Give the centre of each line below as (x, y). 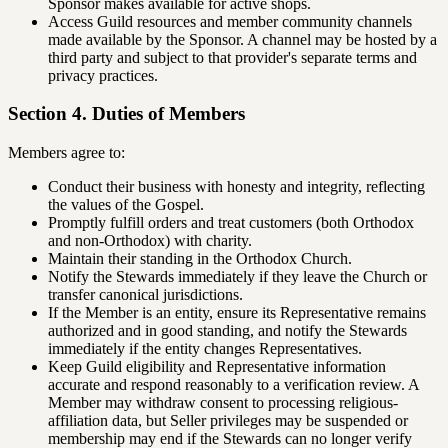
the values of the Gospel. (126, 205)
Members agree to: (66, 153)
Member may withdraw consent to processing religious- (223, 403)
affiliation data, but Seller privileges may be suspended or (228, 421)
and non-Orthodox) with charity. (150, 241)
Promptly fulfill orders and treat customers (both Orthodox (231, 223)
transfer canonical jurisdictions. (145, 295)
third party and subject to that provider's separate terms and (232, 57)
